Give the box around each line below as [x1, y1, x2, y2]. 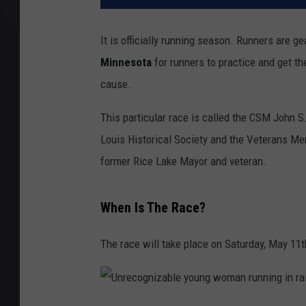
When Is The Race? [100, 199, 206, 216]
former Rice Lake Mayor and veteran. [100, 154, 266, 169]
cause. [100, 77, 131, 92]
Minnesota [100, 55, 152, 70]
